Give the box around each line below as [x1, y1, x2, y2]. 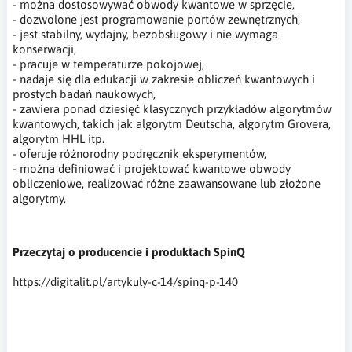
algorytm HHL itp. [13, 131, 104, 145]
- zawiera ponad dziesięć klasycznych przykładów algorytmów [13, 101, 332, 115]
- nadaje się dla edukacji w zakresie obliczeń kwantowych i [13, 71, 315, 86]
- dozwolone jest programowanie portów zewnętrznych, [13, 12, 300, 26]
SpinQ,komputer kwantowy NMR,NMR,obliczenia [13, 331, 266, 345]
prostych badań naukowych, [13, 86, 156, 101]
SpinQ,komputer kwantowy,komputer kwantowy [13, 316, 262, 330]
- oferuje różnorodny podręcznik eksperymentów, [13, 146, 266, 160]
